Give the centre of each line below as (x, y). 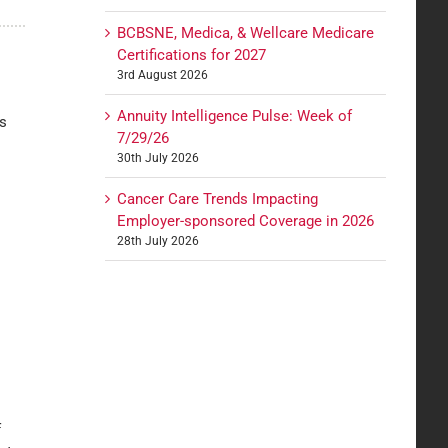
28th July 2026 (158, 240)
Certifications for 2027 (192, 54)
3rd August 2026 (163, 74)
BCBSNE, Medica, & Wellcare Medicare (246, 32)
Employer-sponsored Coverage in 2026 (246, 220)
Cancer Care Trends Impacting (218, 198)
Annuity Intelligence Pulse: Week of (235, 115)
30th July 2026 (158, 157)
